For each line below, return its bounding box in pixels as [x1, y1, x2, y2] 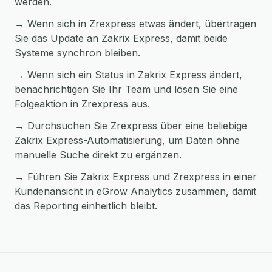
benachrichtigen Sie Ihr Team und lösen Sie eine [15, 83, 238, 95]
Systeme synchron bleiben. [15, 47, 140, 59]
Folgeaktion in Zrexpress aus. [15, 98, 150, 110]
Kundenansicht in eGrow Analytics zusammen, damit [15, 185, 256, 197]
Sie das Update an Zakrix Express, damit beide [15, 32, 228, 44]
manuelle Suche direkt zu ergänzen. [15, 149, 182, 161]
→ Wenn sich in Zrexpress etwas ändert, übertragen [15, 18, 256, 30]
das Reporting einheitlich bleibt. [15, 200, 157, 212]
